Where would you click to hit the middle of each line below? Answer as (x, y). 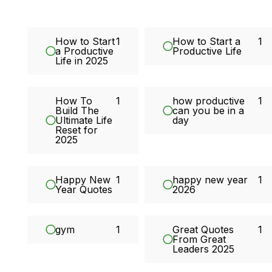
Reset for (77, 130)
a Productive (85, 51)
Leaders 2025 (204, 249)
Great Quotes (203, 230)
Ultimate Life (84, 121)
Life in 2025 (82, 61)
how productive (209, 101)
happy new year (210, 180)
